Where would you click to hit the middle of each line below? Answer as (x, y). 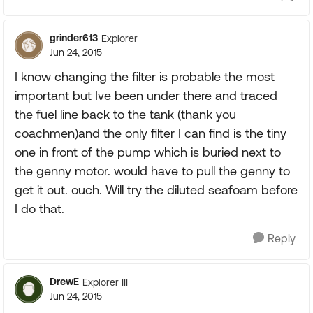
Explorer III (105, 282)
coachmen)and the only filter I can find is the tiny (151, 133)
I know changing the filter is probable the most (145, 77)
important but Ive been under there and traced (146, 95)
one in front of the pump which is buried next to (148, 152)
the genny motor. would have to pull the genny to (152, 171)
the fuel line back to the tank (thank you (125, 114)
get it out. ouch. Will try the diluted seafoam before (156, 190)
